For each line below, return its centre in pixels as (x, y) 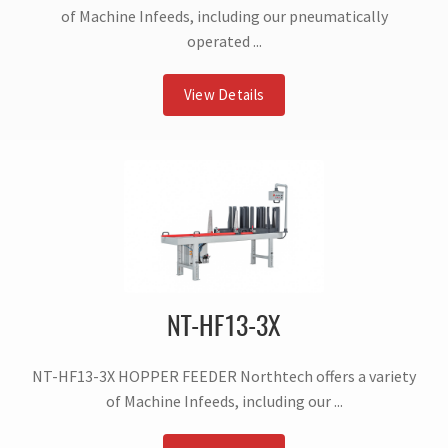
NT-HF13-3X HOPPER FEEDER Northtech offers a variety (224, 376)
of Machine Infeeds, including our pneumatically (224, 16)
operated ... (224, 41)
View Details (224, 95)
